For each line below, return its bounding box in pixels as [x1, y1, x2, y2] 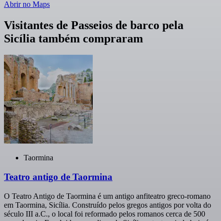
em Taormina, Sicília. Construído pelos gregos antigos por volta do [4, 200, 211, 209]
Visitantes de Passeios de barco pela [4, 18, 184, 32]
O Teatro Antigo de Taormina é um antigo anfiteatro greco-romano [4, 191, 211, 200]
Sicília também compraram [4, 32, 143, 45]
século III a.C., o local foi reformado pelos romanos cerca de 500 [4, 209, 205, 218]
